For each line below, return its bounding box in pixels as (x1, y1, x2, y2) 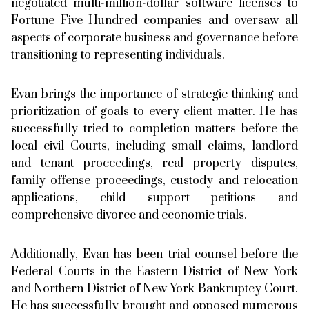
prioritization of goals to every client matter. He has (11, 103, 298, 119)
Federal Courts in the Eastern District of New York (11, 263, 298, 279)
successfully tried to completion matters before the (11, 121, 298, 137)
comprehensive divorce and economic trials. (11, 207, 247, 223)
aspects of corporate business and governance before (11, 30, 298, 46)
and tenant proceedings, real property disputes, (11, 155, 298, 171)
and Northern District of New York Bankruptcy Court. (11, 281, 298, 297)
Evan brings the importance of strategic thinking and (11, 86, 298, 102)
